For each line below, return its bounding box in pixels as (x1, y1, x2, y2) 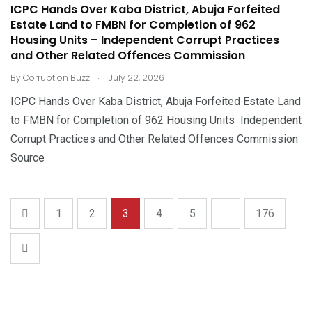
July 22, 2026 (107, 71, 164, 84)
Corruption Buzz (23, 71, 90, 84)
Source (10, 150, 45, 164)
